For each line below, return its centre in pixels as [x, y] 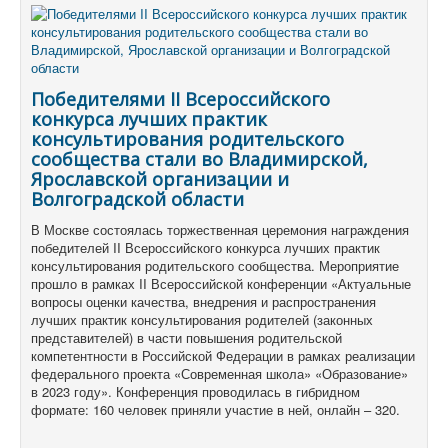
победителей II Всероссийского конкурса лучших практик [205, 247]
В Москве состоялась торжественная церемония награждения [220, 229]
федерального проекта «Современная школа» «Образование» [219, 373]
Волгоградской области [137, 198]
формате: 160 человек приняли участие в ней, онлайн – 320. [215, 409]
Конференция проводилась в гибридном [238, 391]
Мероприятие [359, 265]
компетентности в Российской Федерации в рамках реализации [223, 355]
